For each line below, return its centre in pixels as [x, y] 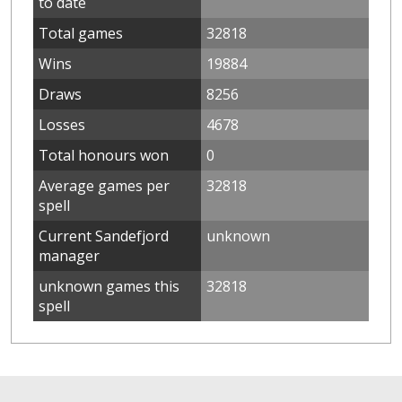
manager [69, 255]
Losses [62, 124]
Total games [81, 33]
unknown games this [109, 286]
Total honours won [104, 155]
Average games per [104, 185]
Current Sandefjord [104, 236]
